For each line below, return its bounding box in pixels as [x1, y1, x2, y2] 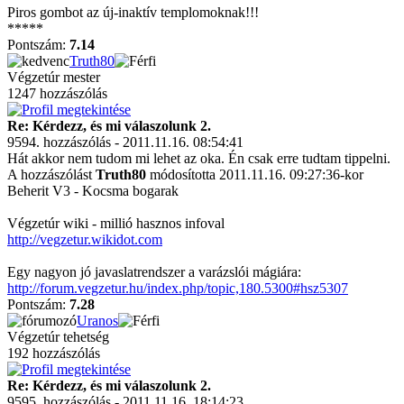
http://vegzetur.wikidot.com [7, 232, 162, 247]
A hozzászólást [7, 167, 96, 182]
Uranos [77, 313, 118, 328]
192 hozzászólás [7, 345, 100, 361]
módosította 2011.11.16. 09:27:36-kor [146, 167, 363, 182]
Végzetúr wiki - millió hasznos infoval [7, 216, 225, 231]
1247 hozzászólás [7, 86, 107, 101]
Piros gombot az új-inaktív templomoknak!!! [7, 5, 259, 20]
